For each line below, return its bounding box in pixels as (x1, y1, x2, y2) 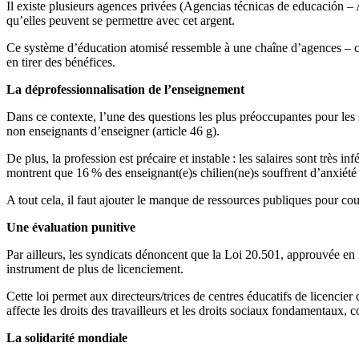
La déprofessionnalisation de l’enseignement (6, 83, 244, 97)
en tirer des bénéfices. (6, 55, 115, 70)
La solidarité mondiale (6, 331, 127, 345)
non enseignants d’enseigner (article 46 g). (6, 124, 220, 139)
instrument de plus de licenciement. (6, 262, 186, 276)
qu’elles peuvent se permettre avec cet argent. (6, 14, 237, 28)
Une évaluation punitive (6, 220, 135, 235)
